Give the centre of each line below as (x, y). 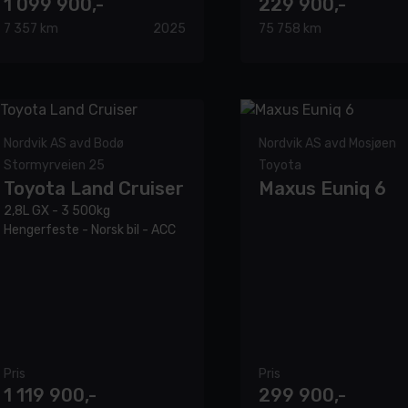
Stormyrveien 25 (54, 166)
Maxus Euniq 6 (322, 189)
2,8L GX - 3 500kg (57, 211)
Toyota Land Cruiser (94, 189)
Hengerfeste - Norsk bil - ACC (90, 230)
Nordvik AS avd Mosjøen (327, 144)
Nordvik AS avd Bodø (64, 144)
